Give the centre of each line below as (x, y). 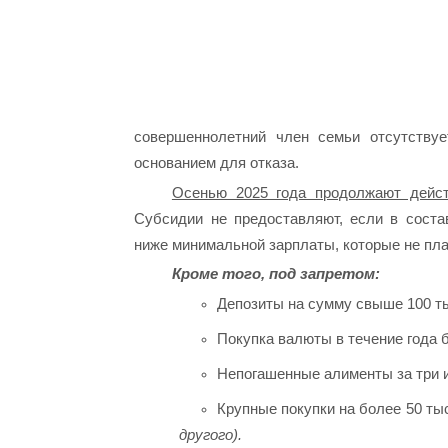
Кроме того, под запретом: (275, 274)
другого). (211, 435)
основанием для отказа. (217, 162)
